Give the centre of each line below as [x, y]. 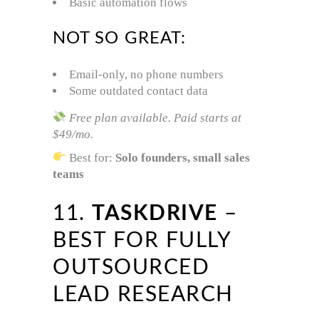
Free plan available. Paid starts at [156, 117]
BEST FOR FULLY [142, 240]
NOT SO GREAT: [120, 38]
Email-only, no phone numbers [146, 74]
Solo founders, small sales [183, 157]
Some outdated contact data [138, 90]
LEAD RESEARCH [143, 294]
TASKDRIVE [155, 213]
